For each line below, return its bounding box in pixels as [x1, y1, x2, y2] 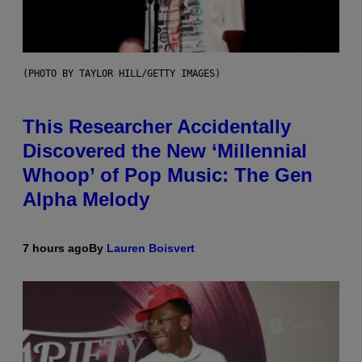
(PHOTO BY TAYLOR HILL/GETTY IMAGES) [23, 68, 221, 80]
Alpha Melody [23, 188, 149, 211]
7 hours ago [23, 242, 89, 255]
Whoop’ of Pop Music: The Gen [23, 164, 313, 187]
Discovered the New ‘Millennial [23, 140, 307, 162]
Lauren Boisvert [107, 242, 195, 255]
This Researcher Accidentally [23, 116, 291, 138]
